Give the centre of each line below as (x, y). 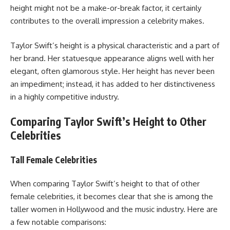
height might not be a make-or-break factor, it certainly (106, 8)
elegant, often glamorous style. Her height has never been (112, 71)
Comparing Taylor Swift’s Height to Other (108, 122)
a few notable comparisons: (58, 222)
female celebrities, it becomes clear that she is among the (112, 197)
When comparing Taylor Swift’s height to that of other (105, 184)
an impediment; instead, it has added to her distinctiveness (113, 84)
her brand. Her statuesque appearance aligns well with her (112, 58)
